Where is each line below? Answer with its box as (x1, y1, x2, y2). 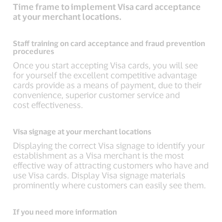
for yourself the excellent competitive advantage (13, 70, 197, 80)
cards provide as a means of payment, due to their (13, 80, 202, 90)
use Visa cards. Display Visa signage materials (13, 170, 186, 180)
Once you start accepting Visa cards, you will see (13, 60, 198, 70)
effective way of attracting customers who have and (13, 160, 209, 170)
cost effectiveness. (13, 100, 84, 110)
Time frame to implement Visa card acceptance (13, 1, 201, 11)
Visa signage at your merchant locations (13, 127, 152, 136)
